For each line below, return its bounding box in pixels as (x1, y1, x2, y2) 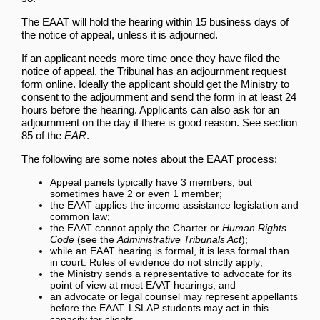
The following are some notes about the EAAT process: (21, 152, 277, 165)
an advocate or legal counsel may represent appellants (50, 290, 298, 302)
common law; (50, 210, 110, 222)
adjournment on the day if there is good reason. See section (21, 116, 297, 129)
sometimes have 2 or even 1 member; (50, 187, 222, 199)
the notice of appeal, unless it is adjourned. (21, 28, 218, 41)
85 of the (21, 129, 64, 141)
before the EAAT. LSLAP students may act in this (50, 301, 269, 314)
